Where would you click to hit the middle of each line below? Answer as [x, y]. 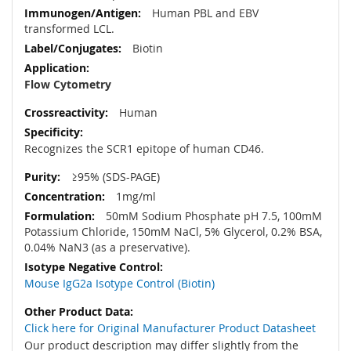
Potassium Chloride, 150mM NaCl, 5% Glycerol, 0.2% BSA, [173, 232]
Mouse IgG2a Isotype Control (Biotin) [119, 284]
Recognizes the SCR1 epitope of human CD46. [144, 149]
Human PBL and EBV [204, 13]
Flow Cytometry [68, 85]
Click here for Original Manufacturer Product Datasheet [170, 328]
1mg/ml [134, 197]
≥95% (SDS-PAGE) [114, 177]
